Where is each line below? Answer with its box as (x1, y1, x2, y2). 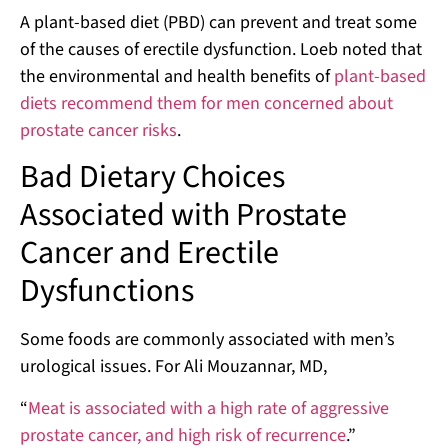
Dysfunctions (20, 268, 194, 315)
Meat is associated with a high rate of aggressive (28, 395, 389, 421)
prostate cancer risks (20, 117, 177, 143)
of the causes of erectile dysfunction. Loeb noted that (20, 36, 422, 62)
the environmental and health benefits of (20, 63, 334, 89)
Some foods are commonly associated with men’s (20, 327, 395, 353)
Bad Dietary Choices (20, 154, 285, 201)
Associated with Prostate (20, 192, 347, 239)
